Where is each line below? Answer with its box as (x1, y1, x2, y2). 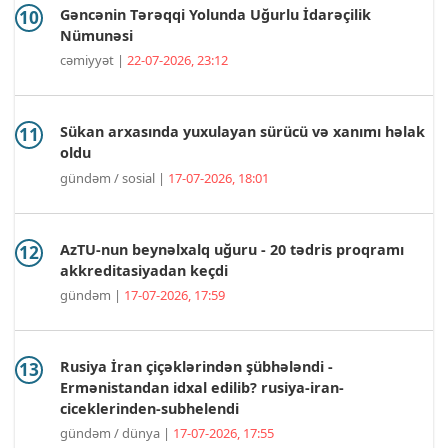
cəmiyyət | (60, 51, 127, 70)
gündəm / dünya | (60, 423, 173, 442)
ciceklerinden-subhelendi (60, 398, 239, 418)
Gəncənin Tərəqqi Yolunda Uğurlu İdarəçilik (60, 5, 371, 25)
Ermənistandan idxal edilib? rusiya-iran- (60, 377, 344, 397)
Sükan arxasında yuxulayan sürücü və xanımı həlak (60, 122, 425, 142)
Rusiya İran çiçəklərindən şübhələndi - (60, 356, 333, 376)
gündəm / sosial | (60, 168, 168, 187)
